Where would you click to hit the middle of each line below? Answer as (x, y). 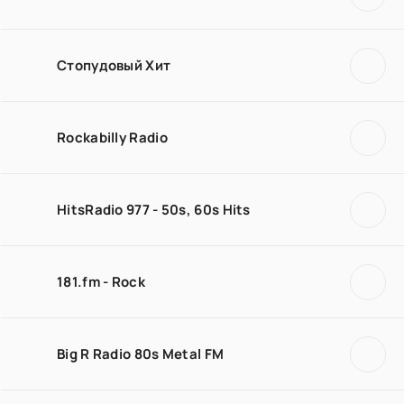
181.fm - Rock (101, 281)
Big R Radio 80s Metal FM (141, 353)
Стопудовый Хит (114, 65)
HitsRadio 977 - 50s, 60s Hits (154, 209)
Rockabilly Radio (112, 137)
